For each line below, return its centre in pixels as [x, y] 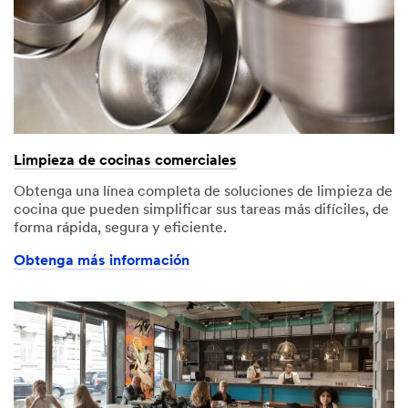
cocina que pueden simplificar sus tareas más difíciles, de [201, 210]
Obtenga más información [102, 261]
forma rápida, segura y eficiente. [120, 228]
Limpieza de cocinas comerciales [125, 161]
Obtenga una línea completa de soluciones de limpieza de [203, 192]
